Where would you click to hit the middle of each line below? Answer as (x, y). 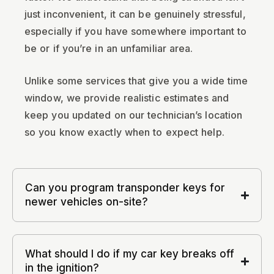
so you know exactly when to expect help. (124, 132)
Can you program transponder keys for (125, 188)
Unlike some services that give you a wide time (136, 81)
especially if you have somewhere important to (136, 31)
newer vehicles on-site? (87, 202)
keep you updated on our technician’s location (134, 115)
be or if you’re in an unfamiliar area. (109, 48)
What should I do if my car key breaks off (130, 254)
